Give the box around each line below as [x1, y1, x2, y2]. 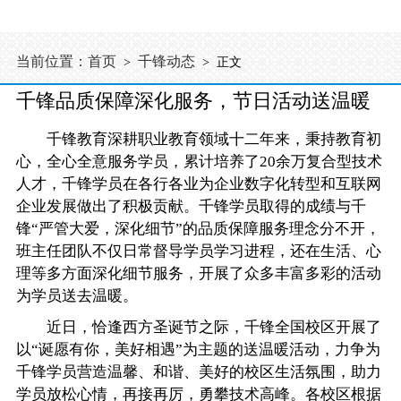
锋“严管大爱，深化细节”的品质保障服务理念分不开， [16, 220, 381, 238]
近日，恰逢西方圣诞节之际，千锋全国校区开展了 [16, 319, 382, 337]
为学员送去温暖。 [16, 287, 139, 305]
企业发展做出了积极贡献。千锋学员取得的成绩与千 [16, 198, 367, 216]
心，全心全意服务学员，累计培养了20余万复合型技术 [16, 153, 383, 171]
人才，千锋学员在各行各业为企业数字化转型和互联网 [16, 175, 382, 193]
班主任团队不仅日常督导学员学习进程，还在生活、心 [16, 243, 382, 260]
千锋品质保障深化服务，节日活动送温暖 [16, 89, 371, 112]
